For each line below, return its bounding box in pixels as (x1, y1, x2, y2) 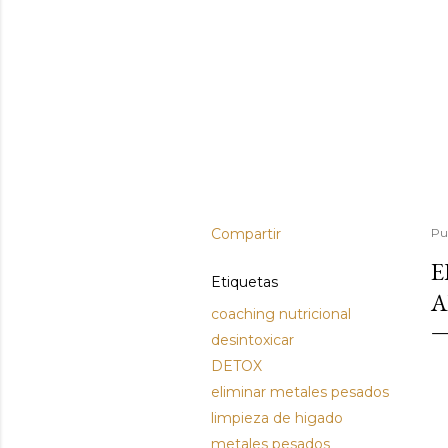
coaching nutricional (211, 305, 351, 323)
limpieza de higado (211, 409, 343, 427)
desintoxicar (211, 331, 294, 349)
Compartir (211, 225, 281, 243)
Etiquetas (211, 273, 278, 291)
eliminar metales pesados (211, 383, 389, 401)
